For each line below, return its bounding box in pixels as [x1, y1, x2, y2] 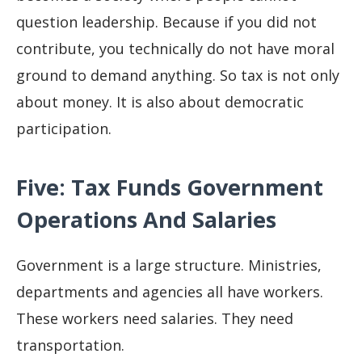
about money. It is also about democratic [16, 91, 304, 112]
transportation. [16, 335, 124, 356]
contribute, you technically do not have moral [16, 38, 335, 58]
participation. [16, 118, 112, 138]
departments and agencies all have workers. [16, 282, 323, 302]
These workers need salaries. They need [16, 309, 293, 329]
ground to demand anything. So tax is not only [16, 65, 339, 85]
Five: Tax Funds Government [16, 171, 323, 202]
